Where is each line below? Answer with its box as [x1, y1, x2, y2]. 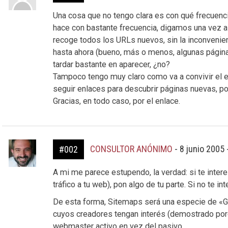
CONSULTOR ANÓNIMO [90, 144, 173, 154]
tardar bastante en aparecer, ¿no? [52, 60, 170, 69]
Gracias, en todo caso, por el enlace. [52, 96, 180, 106]
